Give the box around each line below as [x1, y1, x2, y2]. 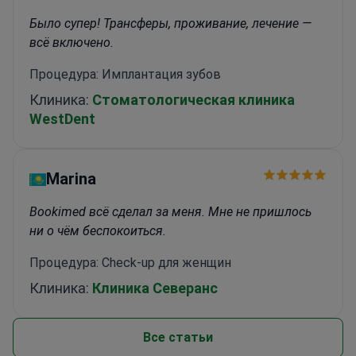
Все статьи [143, 329, 213, 345]
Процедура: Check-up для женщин [29, 254, 231, 270]
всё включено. [29, 34, 114, 50]
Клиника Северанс [92, 279, 218, 296]
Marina [46, 168, 97, 188]
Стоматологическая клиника [92, 91, 295, 108]
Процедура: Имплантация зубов [29, 66, 221, 82]
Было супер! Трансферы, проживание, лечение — [29, 15, 311, 31]
